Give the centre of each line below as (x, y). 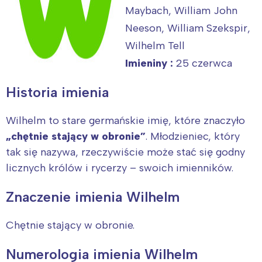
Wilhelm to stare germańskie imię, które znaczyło (125, 121)
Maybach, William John (181, 10)
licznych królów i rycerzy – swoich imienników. (120, 168)
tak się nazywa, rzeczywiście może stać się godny (125, 152)
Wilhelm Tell (155, 45)
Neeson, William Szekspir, (188, 28)
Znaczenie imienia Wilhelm (93, 197)
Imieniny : (151, 63)
